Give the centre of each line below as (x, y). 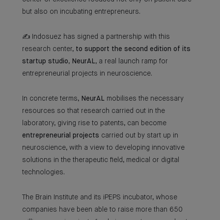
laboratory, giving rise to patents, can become (94, 123)
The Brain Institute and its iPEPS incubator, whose (100, 197)
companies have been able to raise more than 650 (102, 210)
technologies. (43, 172)
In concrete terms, (52, 99)
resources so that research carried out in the (94, 111)
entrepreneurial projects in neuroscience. (87, 74)
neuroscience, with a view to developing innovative (103, 148)
